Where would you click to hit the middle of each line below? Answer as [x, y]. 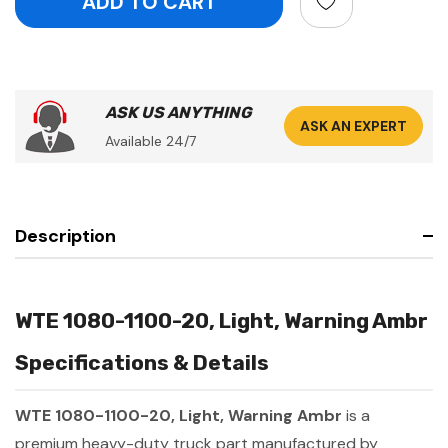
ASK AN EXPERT [353, 126]
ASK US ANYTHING [178, 112]
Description [65, 235]
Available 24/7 [150, 140]
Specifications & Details [142, 362]
